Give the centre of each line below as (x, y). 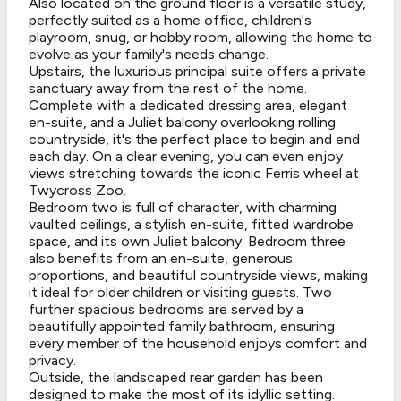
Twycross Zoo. (77, 191)
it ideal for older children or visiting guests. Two (180, 293)
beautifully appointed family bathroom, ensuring (182, 327)
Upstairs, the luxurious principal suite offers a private (197, 72)
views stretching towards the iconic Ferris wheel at (194, 174)
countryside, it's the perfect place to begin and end (194, 140)
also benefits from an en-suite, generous (161, 259)
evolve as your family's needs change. (149, 55)
